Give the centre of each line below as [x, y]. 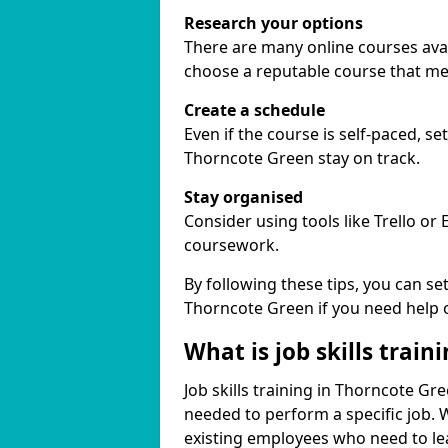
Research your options [273, 23]
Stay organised [243, 197]
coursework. [231, 245]
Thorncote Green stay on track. [302, 158]
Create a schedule [254, 110]
